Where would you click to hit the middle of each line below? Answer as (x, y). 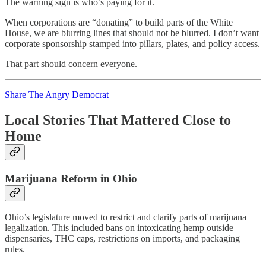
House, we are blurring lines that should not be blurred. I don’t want (132, 33)
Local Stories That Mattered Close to (118, 120)
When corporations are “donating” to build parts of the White (119, 22)
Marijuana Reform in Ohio (71, 178)
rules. (15, 249)
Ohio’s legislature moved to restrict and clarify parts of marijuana (126, 217)
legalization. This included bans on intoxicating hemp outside (119, 228)
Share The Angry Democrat (57, 94)
